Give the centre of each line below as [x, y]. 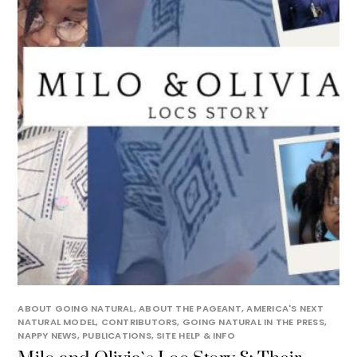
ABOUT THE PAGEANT [190, 309]
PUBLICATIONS [117, 336]
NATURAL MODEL [57, 322]
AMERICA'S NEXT [285, 309]
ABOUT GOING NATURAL [76, 309]
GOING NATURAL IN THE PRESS [253, 322]
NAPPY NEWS [47, 336]
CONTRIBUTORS [139, 322]
